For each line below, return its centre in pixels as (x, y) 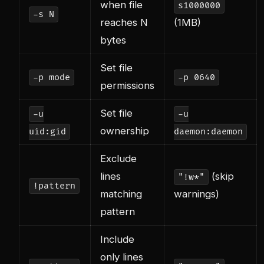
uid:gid (47, 132)
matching (121, 194)
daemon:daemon (208, 132)
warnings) (197, 194)
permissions (127, 86)
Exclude (118, 159)
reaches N (124, 23)
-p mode (51, 78)
